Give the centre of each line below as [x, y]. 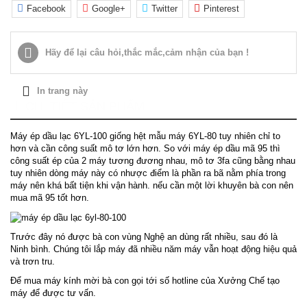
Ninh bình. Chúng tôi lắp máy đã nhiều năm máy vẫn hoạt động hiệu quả [153, 249]
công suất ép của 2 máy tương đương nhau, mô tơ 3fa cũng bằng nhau [153, 161]
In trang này [62, 91]
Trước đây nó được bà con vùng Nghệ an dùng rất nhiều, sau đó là [144, 236]
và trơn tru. [34, 261]
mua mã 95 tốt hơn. [50, 198]
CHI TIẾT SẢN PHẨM [85, 106]
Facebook [46, 9]
